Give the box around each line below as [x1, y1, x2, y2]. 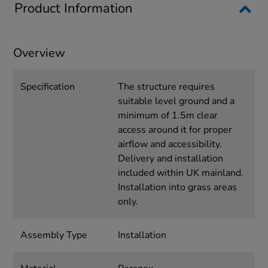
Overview [13, 45, 66, 62]
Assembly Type [20, 229, 88, 242]
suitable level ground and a [117, 95, 234, 108]
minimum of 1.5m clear [117, 109, 218, 123]
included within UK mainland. [117, 166, 243, 180]
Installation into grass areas [117, 181, 237, 194]
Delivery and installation [117, 152, 223, 166]
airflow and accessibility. [117, 138, 222, 151]
